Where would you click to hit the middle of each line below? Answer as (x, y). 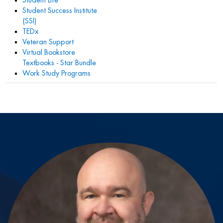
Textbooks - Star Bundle (59, 63)
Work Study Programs (56, 73)
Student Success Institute (60, 10)
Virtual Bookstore (49, 52)
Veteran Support (48, 42)
